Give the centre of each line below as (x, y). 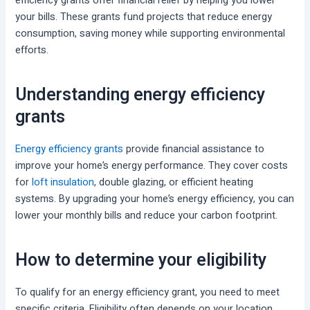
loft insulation (63, 182)
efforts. (32, 50)
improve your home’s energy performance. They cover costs (152, 165)
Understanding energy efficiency (140, 95)
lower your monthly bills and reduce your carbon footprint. (147, 215)
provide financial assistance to (194, 149)
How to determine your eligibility (141, 261)
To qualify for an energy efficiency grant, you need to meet (148, 292)
